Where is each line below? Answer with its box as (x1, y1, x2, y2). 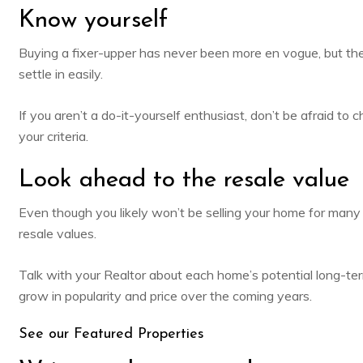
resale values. (18, 224, 96, 241)
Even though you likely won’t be (18, 203, 206, 220)
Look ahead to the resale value (18, 167, 349, 193)
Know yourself (18, 7, 168, 33)
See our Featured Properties (18, 326, 204, 342)
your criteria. (18, 127, 88, 144)
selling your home (205, 203, 305, 220)
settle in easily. (18, 65, 103, 82)
